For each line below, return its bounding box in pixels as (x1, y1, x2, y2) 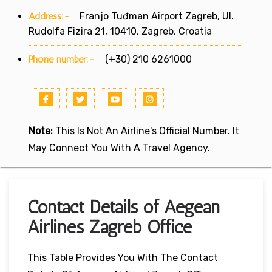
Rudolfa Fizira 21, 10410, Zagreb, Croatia (29, 25, 212, 37)
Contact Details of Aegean (27, 195, 220, 218)
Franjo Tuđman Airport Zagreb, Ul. (70, 10, 234, 22)
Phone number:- (29, 53, 98, 65)
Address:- (29, 10, 70, 22)
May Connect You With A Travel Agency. (29, 141, 210, 154)
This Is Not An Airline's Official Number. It (53, 124, 239, 137)
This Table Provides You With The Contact (27, 251, 218, 263)
